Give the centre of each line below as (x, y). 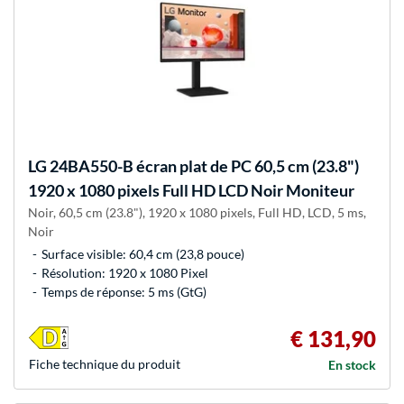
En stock (352, 364)
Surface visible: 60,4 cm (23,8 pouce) (143, 253)
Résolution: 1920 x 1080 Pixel (125, 272)
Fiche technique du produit (105, 363)
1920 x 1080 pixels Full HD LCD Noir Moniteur (191, 190)
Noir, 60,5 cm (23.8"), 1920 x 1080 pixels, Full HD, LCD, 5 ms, (197, 212)
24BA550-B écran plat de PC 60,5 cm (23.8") (203, 165)
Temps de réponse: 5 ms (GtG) (124, 291)
